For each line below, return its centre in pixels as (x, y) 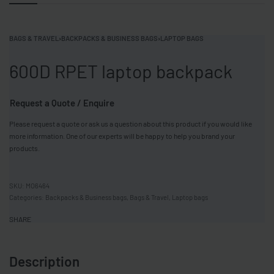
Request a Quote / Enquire (62, 103)
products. (24, 148)
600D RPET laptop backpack (121, 71)
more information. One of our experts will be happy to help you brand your (122, 136)
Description (44, 261)
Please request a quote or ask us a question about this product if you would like (131, 124)
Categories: (27, 198)
